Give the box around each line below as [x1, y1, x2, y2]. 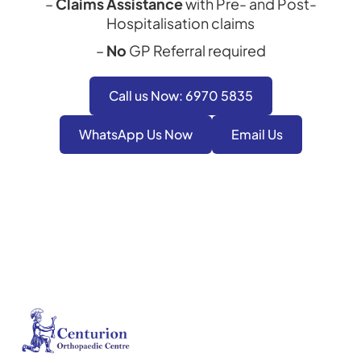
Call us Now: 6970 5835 [108, 87, 253, 105]
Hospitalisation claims [106, 14, 255, 33]
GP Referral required [126, 41, 266, 60]
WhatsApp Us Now [78, 126, 193, 143]
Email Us [230, 126, 283, 143]
